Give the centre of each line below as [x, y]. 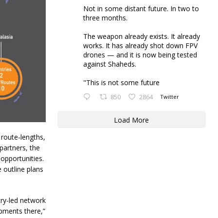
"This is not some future [121, 82]
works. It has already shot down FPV [140, 45]
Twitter [169, 97]
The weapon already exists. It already [141, 36]
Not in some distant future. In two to [141, 9]
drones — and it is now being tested [140, 55]
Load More [132, 120]
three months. [105, 18]
